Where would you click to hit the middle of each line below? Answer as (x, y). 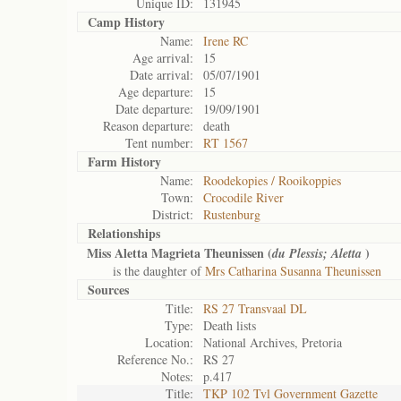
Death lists (230, 325)
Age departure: (156, 92)
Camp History (126, 22)
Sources (108, 290)
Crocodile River (243, 197)
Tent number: (159, 143)
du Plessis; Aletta (319, 253)
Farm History (124, 162)
